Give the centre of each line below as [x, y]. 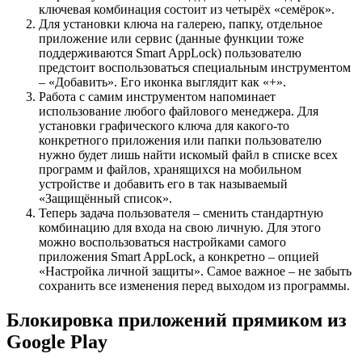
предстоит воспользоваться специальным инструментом [195, 68]
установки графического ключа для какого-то [164, 126]
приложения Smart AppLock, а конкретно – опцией [179, 257]
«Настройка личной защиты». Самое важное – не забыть [195, 271]
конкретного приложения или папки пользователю [180, 141]
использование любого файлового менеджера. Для [179, 112]
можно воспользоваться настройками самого [162, 242]
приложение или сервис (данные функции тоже [171, 39]
